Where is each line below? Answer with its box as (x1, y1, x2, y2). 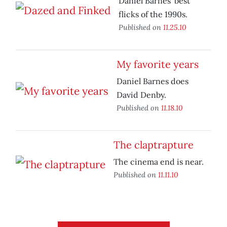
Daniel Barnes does (117, 76, 188, 87)
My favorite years (117, 58, 199, 71)
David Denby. (117, 90, 166, 100)
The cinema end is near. (113, 157, 204, 167)
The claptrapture (113, 138, 194, 152)
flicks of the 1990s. (119, 9, 187, 20)
